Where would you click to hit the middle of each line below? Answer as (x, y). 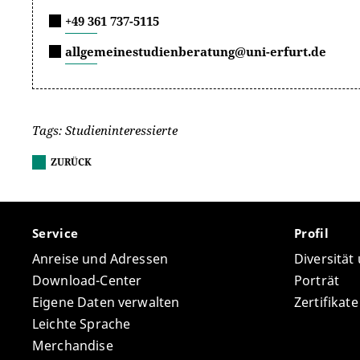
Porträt (317, 281)
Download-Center (87, 281)
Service (57, 233)
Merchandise (73, 346)
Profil (313, 233)
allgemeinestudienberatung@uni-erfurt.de (196, 51)
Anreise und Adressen (100, 259)
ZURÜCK (71, 162)
